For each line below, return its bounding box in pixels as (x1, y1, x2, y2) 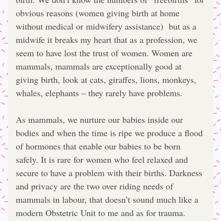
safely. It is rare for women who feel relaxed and (16, 153, 188, 165)
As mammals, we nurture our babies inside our (16, 113, 183, 125)
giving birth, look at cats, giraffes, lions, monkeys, (16, 74, 196, 85)
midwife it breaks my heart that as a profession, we (16, 34, 197, 45)
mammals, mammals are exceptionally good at (16, 60, 182, 72)
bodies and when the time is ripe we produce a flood (16, 127, 203, 139)
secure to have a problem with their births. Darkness (16, 167, 202, 179)
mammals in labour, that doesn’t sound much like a (16, 193, 198, 205)
